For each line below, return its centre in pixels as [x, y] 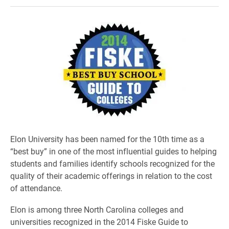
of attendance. [36, 188]
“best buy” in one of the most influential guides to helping [113, 151]
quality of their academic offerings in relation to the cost [111, 176]
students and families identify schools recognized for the [112, 163]
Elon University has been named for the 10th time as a [107, 139]
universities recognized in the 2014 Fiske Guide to [99, 222]
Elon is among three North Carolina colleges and [97, 209]
